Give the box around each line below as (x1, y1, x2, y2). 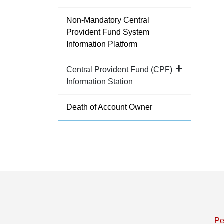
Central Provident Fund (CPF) (66, 65, 172, 74)
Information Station (66, 77, 133, 86)
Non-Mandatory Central (66, 16, 149, 24)
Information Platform (66, 40, 137, 48)
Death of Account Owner (66, 103, 152, 111)
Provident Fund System (66, 28, 149, 36)
